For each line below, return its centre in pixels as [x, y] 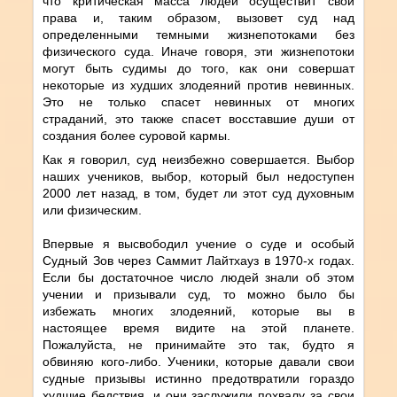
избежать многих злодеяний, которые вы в [198, 311]
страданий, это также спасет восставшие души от [198, 118]
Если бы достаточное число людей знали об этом [198, 277]
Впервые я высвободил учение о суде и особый [198, 243]
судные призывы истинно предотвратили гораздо [198, 378]
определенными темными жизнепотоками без [198, 34]
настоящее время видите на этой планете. [198, 327]
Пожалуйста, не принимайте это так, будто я [198, 344]
